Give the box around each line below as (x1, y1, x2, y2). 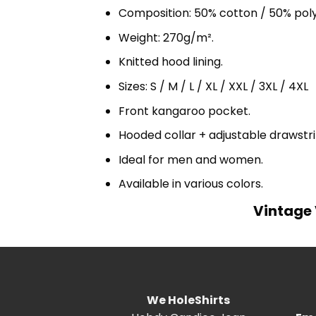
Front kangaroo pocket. (118, 102, 250, 119)
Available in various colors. (118, 176, 263, 193)
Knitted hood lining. (118, 54, 223, 71)
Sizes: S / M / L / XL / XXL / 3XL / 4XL (118, 78, 308, 95)
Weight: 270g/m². (118, 29, 214, 46)
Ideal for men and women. (118, 151, 263, 168)
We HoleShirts (147, 292, 230, 309)
